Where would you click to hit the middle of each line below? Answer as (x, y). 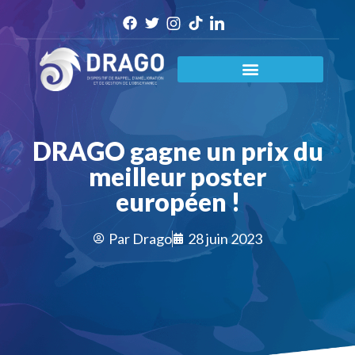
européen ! (177, 201)
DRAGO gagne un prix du (177, 151)
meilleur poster (177, 176)
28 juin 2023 (225, 238)
